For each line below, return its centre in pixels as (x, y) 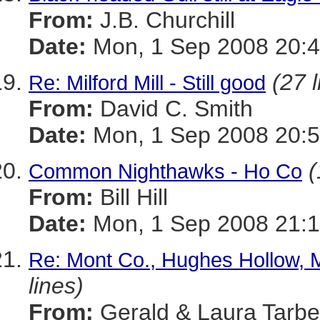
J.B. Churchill (164, 20)
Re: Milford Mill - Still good (147, 82)
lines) (56, 286)
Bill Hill (131, 197)
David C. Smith (173, 109)
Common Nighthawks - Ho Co (165, 171)
